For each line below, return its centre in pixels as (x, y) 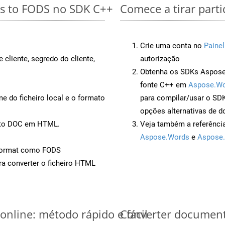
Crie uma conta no (172, 45)
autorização (160, 59)
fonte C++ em (164, 85)
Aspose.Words (165, 137)
